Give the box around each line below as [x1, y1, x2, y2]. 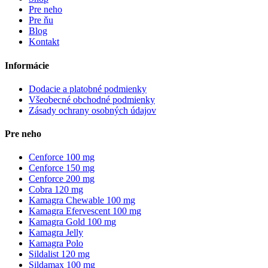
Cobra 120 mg [29, 184, 83, 195]
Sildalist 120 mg [29, 249, 90, 260]
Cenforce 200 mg [29, 173, 95, 184]
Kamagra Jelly [29, 227, 83, 238]
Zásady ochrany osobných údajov [29, 105, 156, 115]
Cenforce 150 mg [29, 163, 95, 173]
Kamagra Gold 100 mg [29, 217, 116, 227]
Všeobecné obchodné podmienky [29, 94, 155, 105]
